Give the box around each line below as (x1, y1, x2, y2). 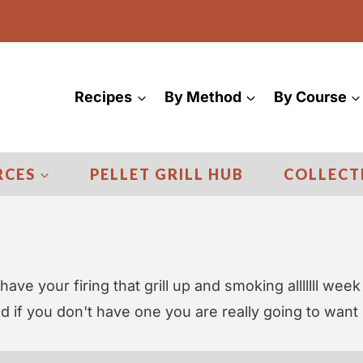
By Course (273, 88, 347, 105)
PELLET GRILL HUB (90, 164, 244, 183)
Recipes (75, 88, 133, 105)
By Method (164, 88, 241, 105)
